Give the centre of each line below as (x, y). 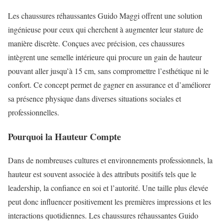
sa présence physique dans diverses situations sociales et (94, 98)
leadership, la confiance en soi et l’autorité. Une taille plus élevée (108, 188)
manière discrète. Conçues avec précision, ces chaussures (96, 43)
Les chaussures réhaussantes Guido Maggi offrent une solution (105, 15)
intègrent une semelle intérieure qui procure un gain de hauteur (105, 57)
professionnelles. (34, 112)
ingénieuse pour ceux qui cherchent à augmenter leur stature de (106, 29)
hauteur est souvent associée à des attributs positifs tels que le (102, 174)
